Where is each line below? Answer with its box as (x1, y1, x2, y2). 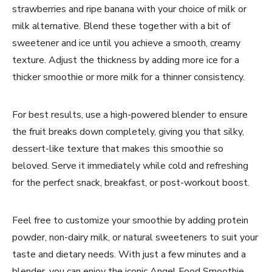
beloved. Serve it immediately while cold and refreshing (12, 158, 248, 172)
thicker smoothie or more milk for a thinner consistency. (12, 70, 245, 84)
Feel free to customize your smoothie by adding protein (12, 213, 248, 227)
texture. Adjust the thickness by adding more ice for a (12, 53, 239, 67)
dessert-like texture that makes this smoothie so (12, 141, 223, 155)
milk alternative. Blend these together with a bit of (12, 19, 230, 33)
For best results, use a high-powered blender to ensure (12, 107, 248, 121)
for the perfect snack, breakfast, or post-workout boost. (12, 175, 250, 189)
